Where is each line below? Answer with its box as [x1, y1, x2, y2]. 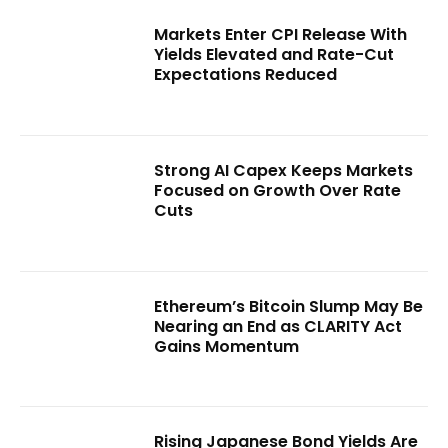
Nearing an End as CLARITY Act [154, 314, 403, 338]
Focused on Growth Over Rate [154, 178, 402, 202]
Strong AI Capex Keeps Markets [154, 158, 414, 182]
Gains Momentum [154, 334, 300, 358]
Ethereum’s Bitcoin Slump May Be [154, 294, 424, 318]
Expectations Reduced [154, 63, 338, 87]
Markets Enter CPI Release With [154, 23, 408, 47]
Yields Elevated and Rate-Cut [154, 43, 395, 67]
